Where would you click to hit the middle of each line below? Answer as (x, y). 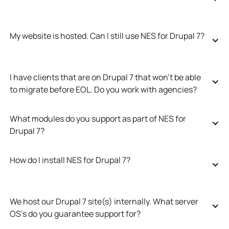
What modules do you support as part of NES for (98, 118)
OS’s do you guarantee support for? (75, 213)
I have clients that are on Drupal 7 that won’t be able (105, 77)
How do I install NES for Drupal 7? (70, 160)
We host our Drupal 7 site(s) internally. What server (104, 201)
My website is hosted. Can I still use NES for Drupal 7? (107, 36)
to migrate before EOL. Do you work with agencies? (103, 89)
